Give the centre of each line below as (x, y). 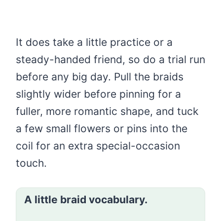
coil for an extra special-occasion (98, 146)
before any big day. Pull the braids (100, 76)
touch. (31, 163)
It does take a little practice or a (94, 42)
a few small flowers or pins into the (102, 128)
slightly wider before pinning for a (98, 94)
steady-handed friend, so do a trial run (110, 59)
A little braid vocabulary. (86, 199)
